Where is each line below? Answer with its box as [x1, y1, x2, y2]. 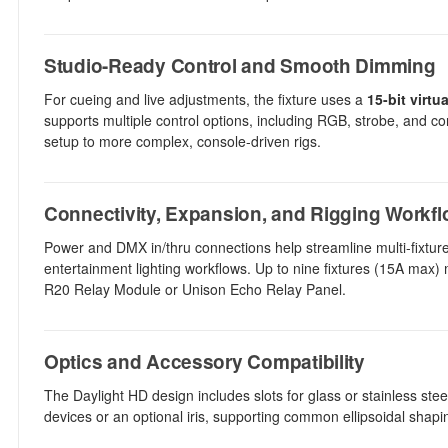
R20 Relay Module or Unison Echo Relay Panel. [44, 279, 346, 299]
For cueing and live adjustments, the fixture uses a [44, 89, 367, 109]
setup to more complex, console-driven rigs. [44, 131, 321, 151]
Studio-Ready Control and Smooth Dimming [44, 52, 436, 79]
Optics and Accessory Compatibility [44, 348, 365, 375]
